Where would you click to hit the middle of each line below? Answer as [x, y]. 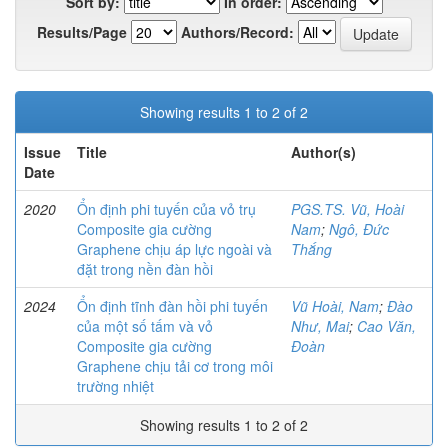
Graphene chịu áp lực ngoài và [174, 249]
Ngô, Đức [359, 229]
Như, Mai [320, 326]
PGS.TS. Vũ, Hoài [347, 209]
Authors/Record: [237, 31]
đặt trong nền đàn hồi [145, 269]
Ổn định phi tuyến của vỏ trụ [166, 209]
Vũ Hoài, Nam [335, 306]
